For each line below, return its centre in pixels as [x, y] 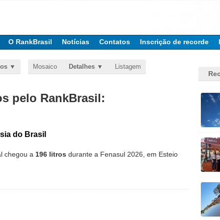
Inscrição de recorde [174, 42]
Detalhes [82, 67]
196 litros [51, 154]
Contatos [115, 42]
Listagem [128, 67]
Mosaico [45, 67]
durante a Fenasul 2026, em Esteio [122, 154]
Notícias [76, 42]
